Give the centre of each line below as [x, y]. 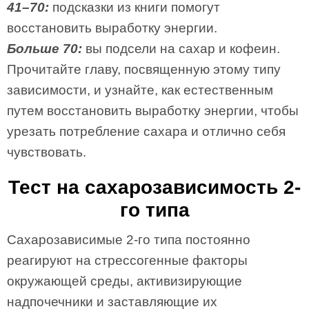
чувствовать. [47, 152]
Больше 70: [44, 49]
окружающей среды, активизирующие [124, 281]
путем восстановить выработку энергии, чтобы [153, 111]
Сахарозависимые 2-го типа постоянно [129, 240]
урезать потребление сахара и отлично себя [146, 131]
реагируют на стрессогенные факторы [127, 260]
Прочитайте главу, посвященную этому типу [144, 69]
